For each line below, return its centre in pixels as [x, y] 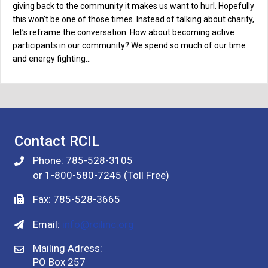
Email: [48, 225]
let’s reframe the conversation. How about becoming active [124, 33]
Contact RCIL [57, 141]
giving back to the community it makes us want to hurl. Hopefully [133, 6]
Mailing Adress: [68, 249]
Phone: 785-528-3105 [83, 161]
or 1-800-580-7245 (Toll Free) [101, 176]
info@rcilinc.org [98, 225]
